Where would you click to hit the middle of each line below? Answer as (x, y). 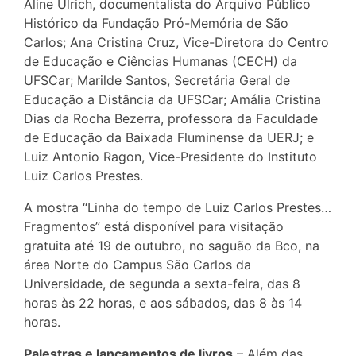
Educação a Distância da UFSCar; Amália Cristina (172, 99)
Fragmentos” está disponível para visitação (154, 226)
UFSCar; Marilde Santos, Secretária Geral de (157, 80)
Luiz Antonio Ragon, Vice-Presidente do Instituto (170, 156)
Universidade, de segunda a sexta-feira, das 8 (162, 283)
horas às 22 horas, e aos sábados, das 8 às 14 (163, 302)
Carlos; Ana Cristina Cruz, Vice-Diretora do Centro (176, 42)
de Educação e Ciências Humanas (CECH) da (161, 61)
